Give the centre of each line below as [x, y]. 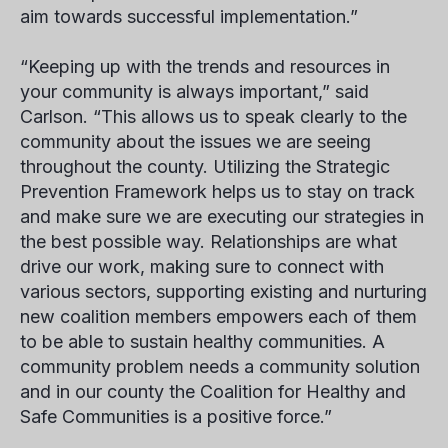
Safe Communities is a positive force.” [176, 416]
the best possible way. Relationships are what [208, 241]
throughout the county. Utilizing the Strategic [205, 166]
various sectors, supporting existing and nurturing [223, 291]
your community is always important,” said [194, 91]
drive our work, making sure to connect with [202, 266]
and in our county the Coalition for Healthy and [213, 391]
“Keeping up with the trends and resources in [205, 66]
